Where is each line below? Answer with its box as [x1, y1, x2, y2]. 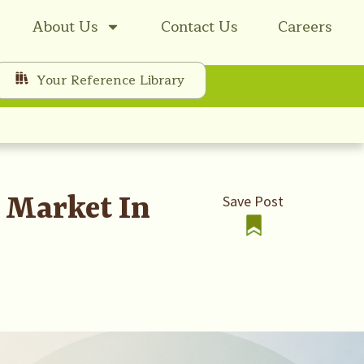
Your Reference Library [36, 70, 184, 92]
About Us [32, 15, 97, 39]
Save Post [223, 192, 284, 211]
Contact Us [161, 15, 237, 39]
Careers [278, 15, 331, 39]
